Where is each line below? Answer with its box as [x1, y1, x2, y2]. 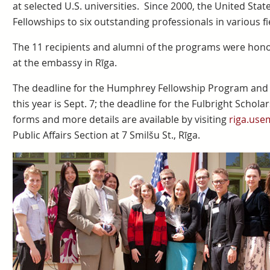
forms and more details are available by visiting [12, 113, 229, 126]
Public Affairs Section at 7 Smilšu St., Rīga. [12, 128, 200, 142]
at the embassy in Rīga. [12, 56, 117, 69]
